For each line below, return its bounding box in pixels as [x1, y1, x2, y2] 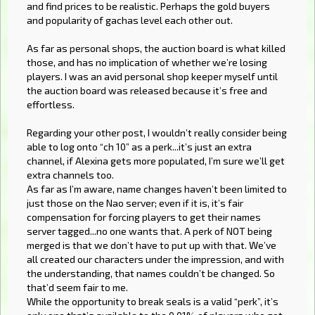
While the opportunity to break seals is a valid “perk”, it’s [27, 295, 278, 308]
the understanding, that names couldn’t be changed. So [27, 267, 275, 280]
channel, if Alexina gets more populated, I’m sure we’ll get [27, 155, 285, 167]
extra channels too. [27, 169, 114, 181]
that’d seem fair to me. [27, 281, 128, 294]
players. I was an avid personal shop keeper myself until [27, 70, 278, 83]
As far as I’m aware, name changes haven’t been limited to [27, 183, 287, 195]
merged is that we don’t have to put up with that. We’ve [27, 239, 276, 252]
